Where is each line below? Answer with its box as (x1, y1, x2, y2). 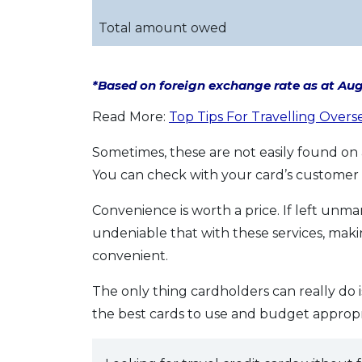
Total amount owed (99, 20, 227, 36)
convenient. (92, 248, 168, 263)
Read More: (92, 109, 169, 124)
